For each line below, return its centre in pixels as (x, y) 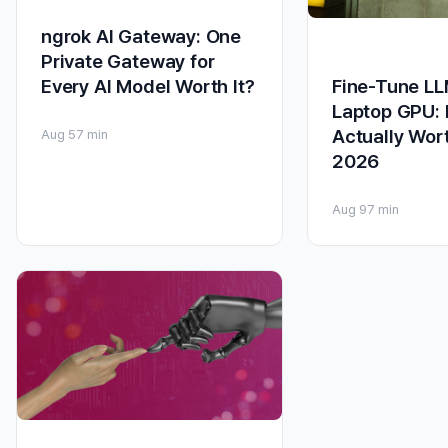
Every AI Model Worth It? (148, 86)
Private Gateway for (128, 61)
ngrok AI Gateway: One (141, 36)
